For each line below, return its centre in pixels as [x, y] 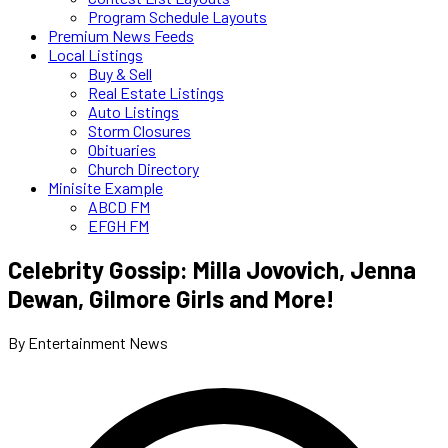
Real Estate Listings [156, 92]
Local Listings [95, 54]
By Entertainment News [88, 342]
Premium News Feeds [121, 35]
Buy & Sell [120, 73]
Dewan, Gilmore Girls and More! [171, 298]
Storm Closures [139, 130]
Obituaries [122, 149]
